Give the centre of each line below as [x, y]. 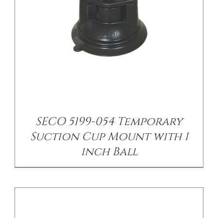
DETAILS [116, 95]
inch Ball [109, 152]
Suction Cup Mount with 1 [109, 136]
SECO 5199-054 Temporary [109, 121]
